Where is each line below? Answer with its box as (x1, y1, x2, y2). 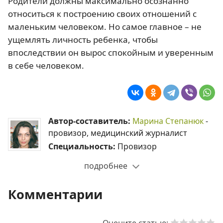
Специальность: (48, 140, 117, 152)
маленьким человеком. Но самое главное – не (8, 20, 202, 32)
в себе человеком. (8, 59, 84, 71)
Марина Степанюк (132, 115, 204, 126)
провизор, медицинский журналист (48, 127, 187, 138)
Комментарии (8, 185, 103, 203)
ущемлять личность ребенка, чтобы (8, 33, 158, 45)
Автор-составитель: (48, 115, 132, 126)
